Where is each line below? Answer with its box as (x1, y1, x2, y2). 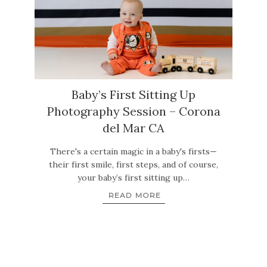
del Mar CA (103, 120, 164, 135)
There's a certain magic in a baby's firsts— (50, 145, 217, 157)
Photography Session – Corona (46, 103, 221, 119)
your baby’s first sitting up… (77, 172, 190, 183)
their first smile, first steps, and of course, (49, 159, 218, 170)
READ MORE (108, 191, 161, 200)
